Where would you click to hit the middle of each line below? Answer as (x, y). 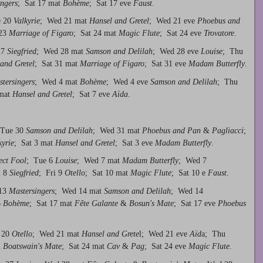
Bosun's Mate (151, 204)
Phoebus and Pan (171, 130)
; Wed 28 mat (61, 52)
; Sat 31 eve (166, 64)
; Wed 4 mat (57, 82)
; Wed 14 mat (79, 191)
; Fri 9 (52, 173)
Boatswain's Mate (32, 246)
